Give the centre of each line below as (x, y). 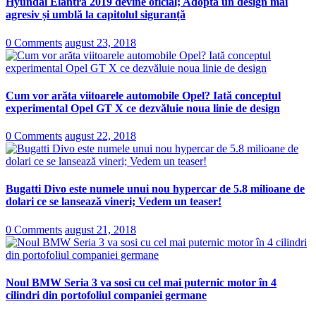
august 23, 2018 (101, 42)
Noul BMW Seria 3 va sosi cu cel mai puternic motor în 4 (141, 283)
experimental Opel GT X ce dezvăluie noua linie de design (143, 108)
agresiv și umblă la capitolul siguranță (96, 15)
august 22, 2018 (101, 136)
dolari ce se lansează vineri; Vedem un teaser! (114, 202)
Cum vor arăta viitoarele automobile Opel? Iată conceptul (143, 95)
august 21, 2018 (101, 229)
